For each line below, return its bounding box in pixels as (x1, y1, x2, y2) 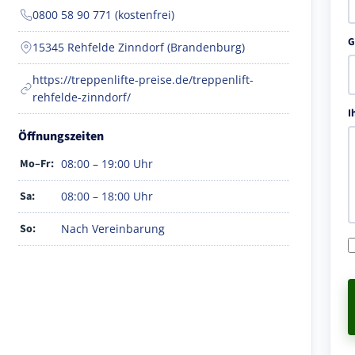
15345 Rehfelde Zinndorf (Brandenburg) (32, 39, 245, 55)
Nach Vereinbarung (61, 220, 165, 236)
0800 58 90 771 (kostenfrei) (32, 6, 174, 22)
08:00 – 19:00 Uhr (61, 155, 153, 171)
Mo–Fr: (20, 155, 54, 172)
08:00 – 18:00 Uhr (61, 188, 153, 204)
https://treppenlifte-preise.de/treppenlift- (32, 71, 254, 87)
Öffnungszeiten (18, 127, 104, 145)
